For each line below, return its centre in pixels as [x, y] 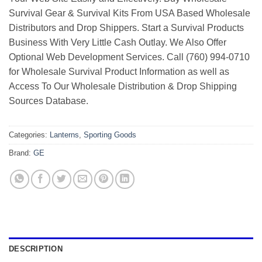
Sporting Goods [110, 135]
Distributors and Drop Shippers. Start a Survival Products [126, 28]
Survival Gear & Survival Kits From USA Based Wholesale [130, 13]
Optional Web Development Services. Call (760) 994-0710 [129, 57]
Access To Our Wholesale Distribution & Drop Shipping [123, 87]
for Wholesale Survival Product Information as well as [119, 72]
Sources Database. [49, 101]
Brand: [21, 153]
